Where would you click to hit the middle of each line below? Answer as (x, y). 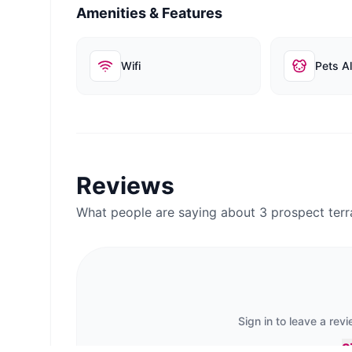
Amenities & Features (149, 13)
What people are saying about (168, 212)
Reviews (125, 185)
